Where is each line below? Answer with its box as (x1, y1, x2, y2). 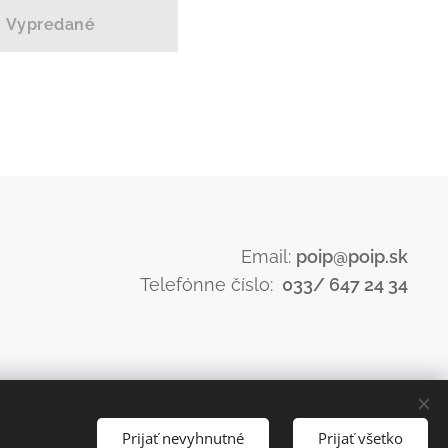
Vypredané (5, 15, 96, 34)
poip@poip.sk (295, 246, 408, 267)
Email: (240, 246, 296, 267)
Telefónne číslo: (139, 274, 278, 295)
